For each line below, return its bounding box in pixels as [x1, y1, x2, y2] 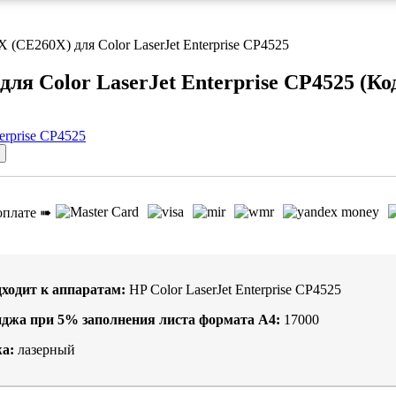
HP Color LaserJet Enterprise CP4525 [126, 282, 341, 298]
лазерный [14, 342, 75, 358]
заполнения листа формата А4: [82, 312, 280, 328]
